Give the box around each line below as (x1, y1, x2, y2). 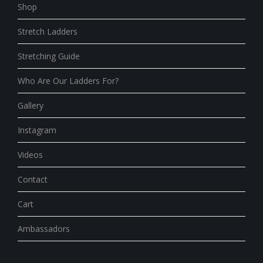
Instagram (18, 124, 56, 136)
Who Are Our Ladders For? (18, 75, 119, 86)
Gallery (18, 99, 43, 111)
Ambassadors (18, 222, 70, 234)
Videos (18, 149, 43, 160)
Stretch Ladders (18, 25, 77, 37)
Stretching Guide (18, 50, 80, 62)
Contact (18, 173, 48, 185)
